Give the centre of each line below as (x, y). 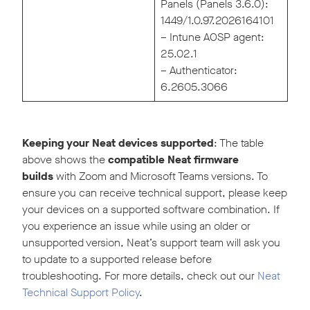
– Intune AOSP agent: (212, 37)
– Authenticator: (199, 71)
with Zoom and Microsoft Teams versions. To (161, 176)
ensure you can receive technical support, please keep (155, 193)
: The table (239, 143)
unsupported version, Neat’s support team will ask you (151, 243)
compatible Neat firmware (173, 160)
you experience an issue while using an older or (136, 226)
